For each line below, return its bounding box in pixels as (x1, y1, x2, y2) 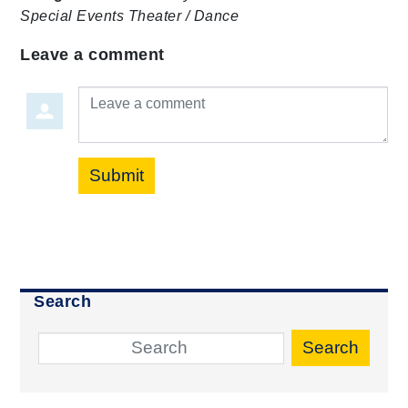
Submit (89, 165, 145, 185)
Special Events (20, 7, 125, 24)
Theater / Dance (127, 7, 240, 24)
